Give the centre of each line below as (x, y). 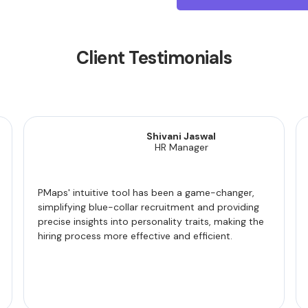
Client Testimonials (154, 58)
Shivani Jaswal (181, 136)
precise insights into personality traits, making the (151, 221)
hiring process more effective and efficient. (135, 236)
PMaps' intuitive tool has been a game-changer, (146, 192)
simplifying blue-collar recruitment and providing (149, 207)
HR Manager (181, 147)
